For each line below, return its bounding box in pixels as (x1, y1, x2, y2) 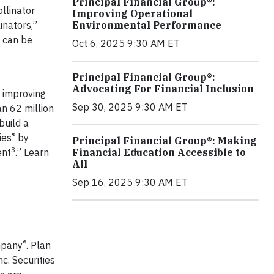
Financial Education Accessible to (72, 146, 246, 158)
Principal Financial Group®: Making (72, 135, 257, 147)
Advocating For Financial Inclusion (72, 83, 254, 95)
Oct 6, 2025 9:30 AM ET (72, 37, 180, 50)
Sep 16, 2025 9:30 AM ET (72, 176, 188, 188)
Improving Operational (72, 7, 193, 20)
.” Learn (15, 146, 49, 158)
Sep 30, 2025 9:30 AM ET (72, 101, 188, 113)
